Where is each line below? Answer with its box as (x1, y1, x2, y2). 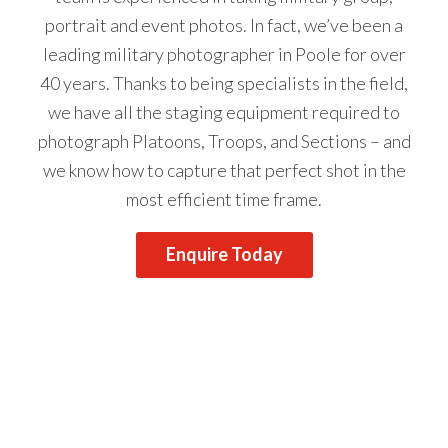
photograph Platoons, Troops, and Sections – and (37, 129, 411, 152)
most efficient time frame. (126, 187, 322, 210)
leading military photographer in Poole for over (42, 42, 406, 65)
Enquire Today (165, 242, 283, 265)
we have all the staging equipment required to (48, 100, 400, 123)
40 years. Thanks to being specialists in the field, (40, 71, 408, 94)
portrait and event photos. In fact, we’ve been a (45, 13, 403, 36)
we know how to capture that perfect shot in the (42, 158, 406, 181)
